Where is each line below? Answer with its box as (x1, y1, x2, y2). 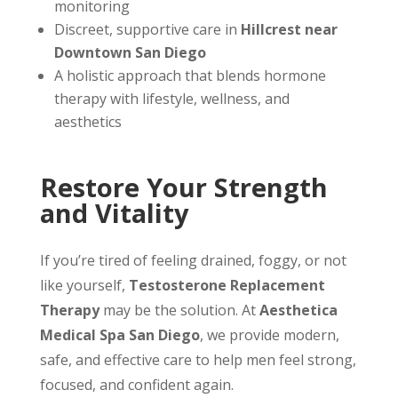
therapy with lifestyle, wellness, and (53, 89, 290, 108)
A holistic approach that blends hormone (53, 66, 326, 85)
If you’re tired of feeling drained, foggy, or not (39, 251, 346, 270)
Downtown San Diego (53, 43, 206, 62)
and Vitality (39, 195, 189, 230)
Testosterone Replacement (128, 275, 325, 295)
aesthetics (53, 112, 122, 131)
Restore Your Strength (39, 170, 328, 204)
